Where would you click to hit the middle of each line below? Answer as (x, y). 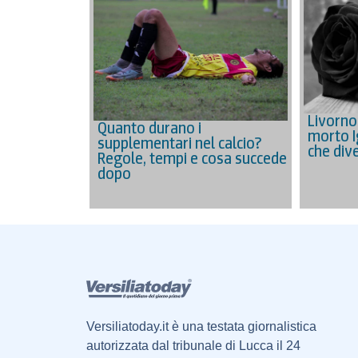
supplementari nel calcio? (180, 143)
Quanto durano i (149, 128)
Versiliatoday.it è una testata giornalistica (201, 327)
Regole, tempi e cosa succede (192, 159)
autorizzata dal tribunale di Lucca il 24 (193, 346)
